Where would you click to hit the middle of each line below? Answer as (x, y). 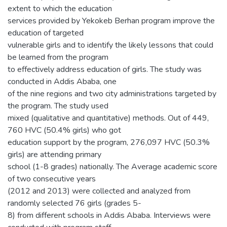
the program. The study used (58, 106)
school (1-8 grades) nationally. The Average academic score (112, 166)
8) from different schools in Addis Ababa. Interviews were (109, 215)
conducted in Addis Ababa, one (62, 81)
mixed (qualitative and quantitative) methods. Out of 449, (108, 118)
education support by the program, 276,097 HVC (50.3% (109, 142)
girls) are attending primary (54, 154)
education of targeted (46, 33)
